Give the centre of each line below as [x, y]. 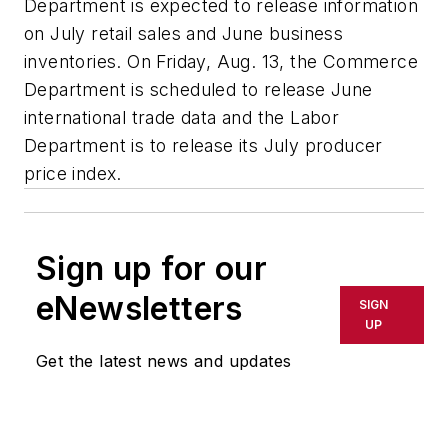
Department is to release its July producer [203, 146]
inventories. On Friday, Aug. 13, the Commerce [221, 62]
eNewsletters [139, 309]
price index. [73, 174]
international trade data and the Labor [182, 118]
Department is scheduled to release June [198, 90]
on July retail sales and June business [184, 34]
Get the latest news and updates [164, 361]
